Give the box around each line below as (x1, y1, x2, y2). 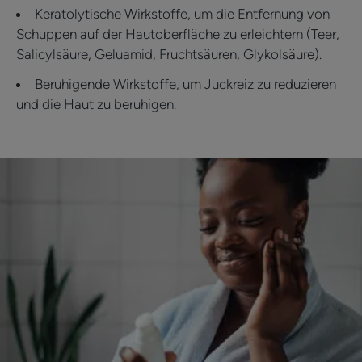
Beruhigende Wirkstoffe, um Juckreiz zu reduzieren (35, 75, 336, 92)
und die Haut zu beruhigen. (16, 95, 176, 112)
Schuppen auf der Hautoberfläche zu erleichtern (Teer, (16, 25, 339, 42)
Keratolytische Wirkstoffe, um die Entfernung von (35, 5, 330, 22)
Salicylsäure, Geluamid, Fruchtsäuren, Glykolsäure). (16, 45, 322, 62)
